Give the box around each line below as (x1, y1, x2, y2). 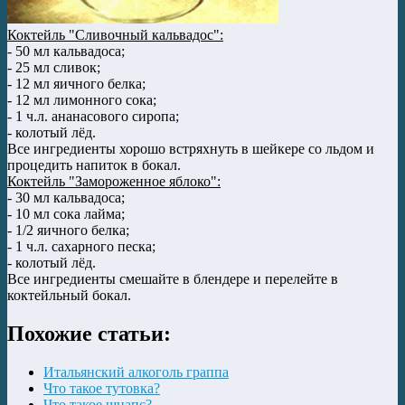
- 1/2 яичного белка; (7, 222, 129, 239)
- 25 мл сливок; (7, 60, 100, 76)
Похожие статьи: (7, 322, 171, 346)
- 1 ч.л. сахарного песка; (7, 239, 155, 255)
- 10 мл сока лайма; (7, 206, 125, 222)
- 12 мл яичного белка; (7, 76, 146, 92)
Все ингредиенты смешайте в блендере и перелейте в (7, 271, 338, 287)
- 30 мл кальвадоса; (7, 190, 125, 206)
